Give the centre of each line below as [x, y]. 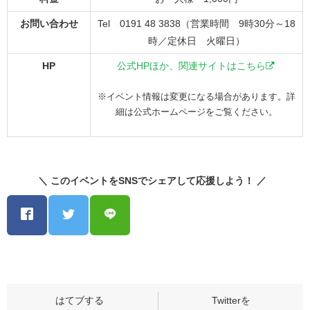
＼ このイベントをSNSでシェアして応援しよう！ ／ [155, 181]
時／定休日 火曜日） [197, 41]
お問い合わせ [49, 24]
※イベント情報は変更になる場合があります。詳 [197, 97]
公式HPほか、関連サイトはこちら [191, 66]
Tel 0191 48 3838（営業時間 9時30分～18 [197, 24]
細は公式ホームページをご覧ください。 [197, 112]
